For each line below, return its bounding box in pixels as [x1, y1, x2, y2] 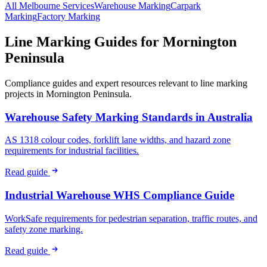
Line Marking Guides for [5, 34, 163, 50]
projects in [5, 89, 46, 100]
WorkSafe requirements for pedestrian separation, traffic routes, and [5, 213, 257, 223]
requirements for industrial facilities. [5, 145, 139, 156]
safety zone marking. [5, 223, 83, 234]
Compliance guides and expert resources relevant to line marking [5, 78, 247, 89]
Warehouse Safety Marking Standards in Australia [5, 110, 253, 123]
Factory [37, 11, 66, 22]
